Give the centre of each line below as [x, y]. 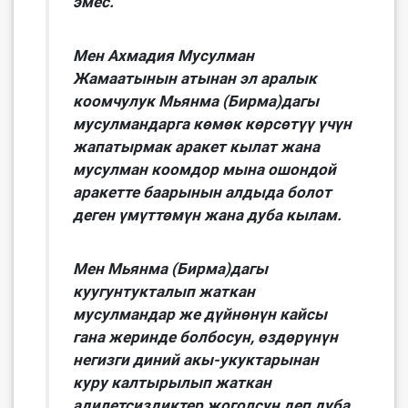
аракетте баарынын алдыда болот [202, 193]
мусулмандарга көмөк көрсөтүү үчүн [212, 124]
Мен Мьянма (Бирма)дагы [170, 269]
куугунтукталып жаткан [164, 292]
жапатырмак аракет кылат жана [196, 147]
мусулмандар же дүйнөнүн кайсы [200, 315]
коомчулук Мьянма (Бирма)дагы [196, 102]
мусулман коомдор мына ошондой [204, 170]
